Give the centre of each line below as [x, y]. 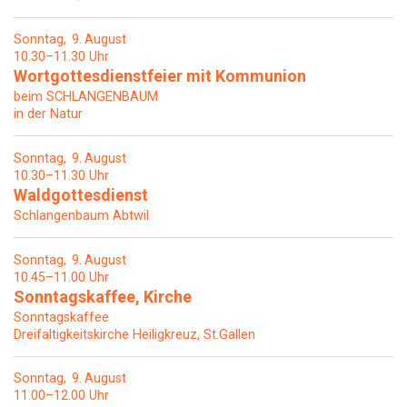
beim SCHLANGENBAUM [86, 96]
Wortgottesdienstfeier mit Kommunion [160, 75]
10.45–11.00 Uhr [61, 277]
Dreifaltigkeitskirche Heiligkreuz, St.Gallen [134, 334]
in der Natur [48, 114]
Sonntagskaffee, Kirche [103, 296]
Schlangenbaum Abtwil [81, 215]
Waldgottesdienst [81, 194]
